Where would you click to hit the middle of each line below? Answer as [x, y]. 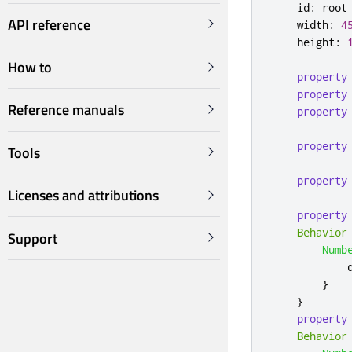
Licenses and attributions [83, 196]
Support [33, 238]
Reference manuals [66, 110]
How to [30, 68]
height [316, 42]
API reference [49, 24]
